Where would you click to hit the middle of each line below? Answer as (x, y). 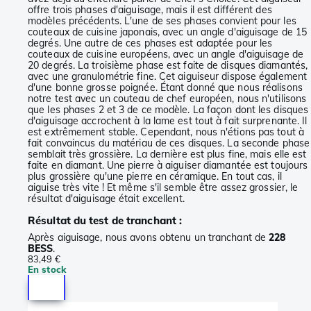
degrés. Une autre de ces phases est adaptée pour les (150, 43)
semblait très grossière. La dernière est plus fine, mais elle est (167, 154)
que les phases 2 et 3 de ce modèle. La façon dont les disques (168, 110)
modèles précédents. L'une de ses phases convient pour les (162, 21)
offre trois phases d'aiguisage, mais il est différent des (150, 10)
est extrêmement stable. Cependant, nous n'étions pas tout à (166, 132)
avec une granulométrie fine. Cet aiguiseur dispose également (168, 77)
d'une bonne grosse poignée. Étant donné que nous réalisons (165, 88)
